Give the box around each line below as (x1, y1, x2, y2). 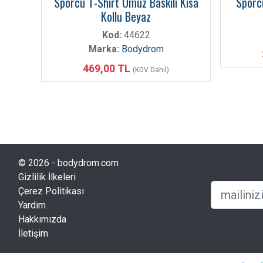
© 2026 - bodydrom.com (18, 157, 119, 168)
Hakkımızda (18, 214, 66, 225)
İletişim (18, 228, 48, 239)
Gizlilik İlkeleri (18, 171, 76, 183)
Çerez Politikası (18, 186, 84, 197)
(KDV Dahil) (133, 66, 169, 74)
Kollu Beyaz (101, 8, 151, 25)
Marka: (88, 43, 119, 55)
